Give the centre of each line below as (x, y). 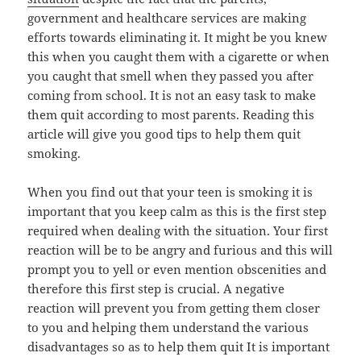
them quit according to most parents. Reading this (171, 115)
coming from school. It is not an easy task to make (172, 95)
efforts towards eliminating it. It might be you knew (178, 37)
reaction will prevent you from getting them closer (174, 308)
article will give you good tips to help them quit (164, 134)
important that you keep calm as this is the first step (177, 212)
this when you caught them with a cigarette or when (179, 57)
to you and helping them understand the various (168, 328)
